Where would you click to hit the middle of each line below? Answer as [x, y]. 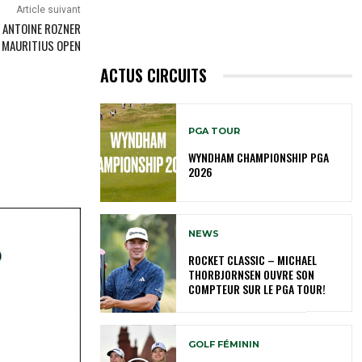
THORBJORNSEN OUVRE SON [251, 275]
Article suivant [48, 10]
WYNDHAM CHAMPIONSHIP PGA [258, 157]
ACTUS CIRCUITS [154, 76]
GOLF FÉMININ [223, 345]
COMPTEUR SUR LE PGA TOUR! [257, 289]
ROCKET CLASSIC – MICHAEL [252, 260]
